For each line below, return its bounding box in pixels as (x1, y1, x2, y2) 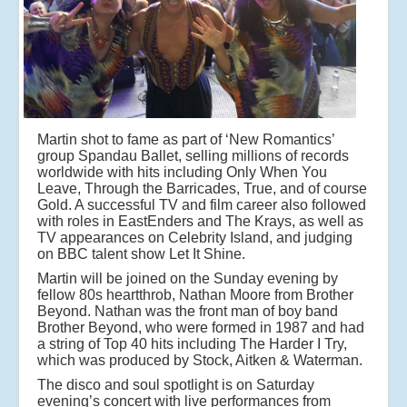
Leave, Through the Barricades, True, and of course (37, 181, 367, 197)
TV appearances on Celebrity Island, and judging (37, 230, 352, 246)
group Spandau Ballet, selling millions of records (37, 148, 349, 164)
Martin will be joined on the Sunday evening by (37, 271, 338, 287)
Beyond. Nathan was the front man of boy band (37, 303, 338, 320)
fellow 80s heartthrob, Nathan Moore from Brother (37, 287, 353, 303)
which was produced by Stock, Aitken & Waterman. (37, 352, 362, 369)
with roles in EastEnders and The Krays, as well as (37, 213, 363, 230)
